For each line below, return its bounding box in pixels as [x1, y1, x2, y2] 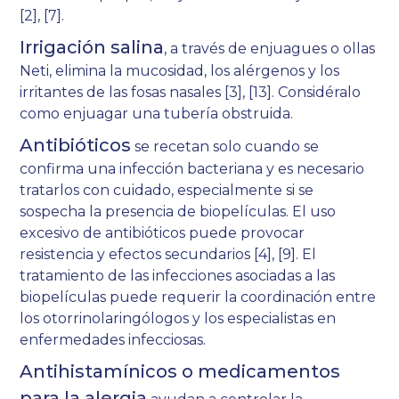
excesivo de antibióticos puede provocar [20, 224, 305, 242]
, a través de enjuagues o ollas [164, 40, 376, 58]
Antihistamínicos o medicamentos [20, 361, 341, 383]
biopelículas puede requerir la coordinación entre [20, 289, 377, 306]
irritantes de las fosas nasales [20, 84, 225, 102]
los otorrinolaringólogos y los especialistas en [20, 310, 337, 328]
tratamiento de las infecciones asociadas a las [20, 267, 336, 285]
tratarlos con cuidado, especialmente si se [20, 182, 314, 199]
